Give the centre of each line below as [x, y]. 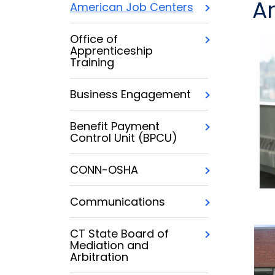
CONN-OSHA [104, 170]
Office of [94, 39]
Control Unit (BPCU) [124, 138]
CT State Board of [119, 234]
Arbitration [99, 257]
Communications [118, 202]
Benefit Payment [115, 126]
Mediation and [109, 246]
